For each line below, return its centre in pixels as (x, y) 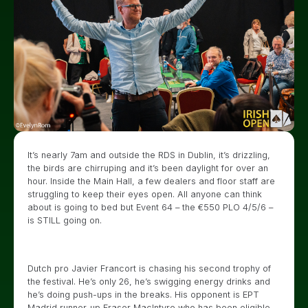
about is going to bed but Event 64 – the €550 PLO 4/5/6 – (150, 207)
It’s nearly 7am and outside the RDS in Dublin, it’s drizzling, (149, 155)
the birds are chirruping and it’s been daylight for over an (148, 168)
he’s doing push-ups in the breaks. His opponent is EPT (143, 295)
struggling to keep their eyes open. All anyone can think (145, 194)
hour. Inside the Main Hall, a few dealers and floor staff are (151, 181)
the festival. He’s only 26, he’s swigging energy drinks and (149, 282)
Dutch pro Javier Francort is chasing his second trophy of (149, 268)
